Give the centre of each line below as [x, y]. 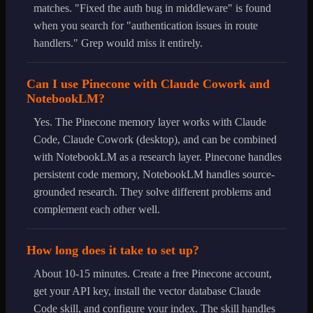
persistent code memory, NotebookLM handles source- [154, 174]
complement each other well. [97, 209]
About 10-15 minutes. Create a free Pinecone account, [153, 273]
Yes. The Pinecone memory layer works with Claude [150, 122]
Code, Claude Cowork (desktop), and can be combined [155, 139]
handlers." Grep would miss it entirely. [118, 43]
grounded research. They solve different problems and [152, 191]
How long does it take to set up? [113, 250]
